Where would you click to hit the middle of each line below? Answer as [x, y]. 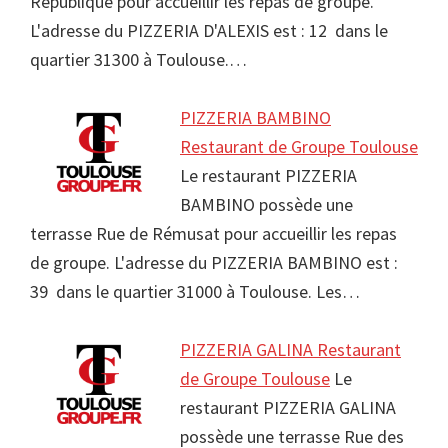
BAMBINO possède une [266, 205]
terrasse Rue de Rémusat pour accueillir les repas [213, 234]
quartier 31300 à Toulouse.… [138, 60]
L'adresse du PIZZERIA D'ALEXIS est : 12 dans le [209, 31]
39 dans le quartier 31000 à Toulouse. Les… [195, 292]
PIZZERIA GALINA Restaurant [290, 350]
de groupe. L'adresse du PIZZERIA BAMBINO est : [214, 263]
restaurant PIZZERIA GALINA [288, 408]
